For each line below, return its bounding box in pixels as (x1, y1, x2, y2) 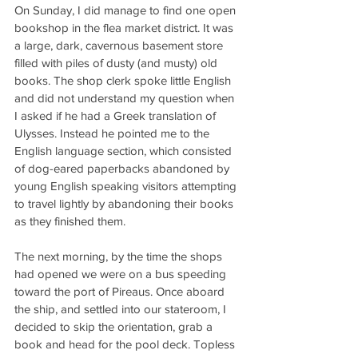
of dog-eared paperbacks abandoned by (14, 161, 233, 175)
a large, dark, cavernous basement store (14, 38, 226, 52)
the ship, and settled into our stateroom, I (14, 302, 229, 316)
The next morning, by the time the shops (14, 249, 225, 263)
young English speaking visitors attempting (14, 179, 240, 193)
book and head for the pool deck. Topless (14, 337, 238, 351)
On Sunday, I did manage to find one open (14, 3, 239, 17)
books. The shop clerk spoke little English (14, 74, 234, 87)
